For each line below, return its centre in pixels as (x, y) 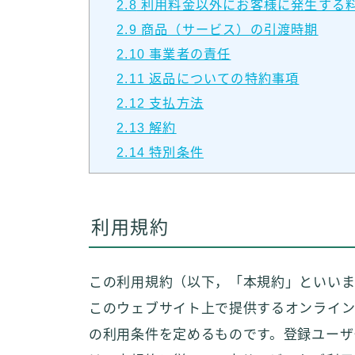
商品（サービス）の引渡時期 (227, 30)
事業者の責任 (188, 54)
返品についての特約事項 (222, 79)
